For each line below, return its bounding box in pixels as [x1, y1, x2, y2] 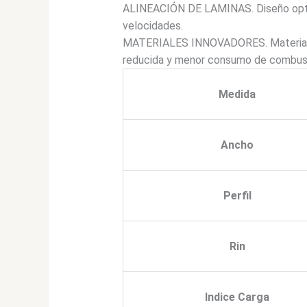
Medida [219, 88, 256, 101]
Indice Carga [205, 291, 270, 304]
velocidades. [122, 19, 183, 33]
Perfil [223, 189, 251, 203]
